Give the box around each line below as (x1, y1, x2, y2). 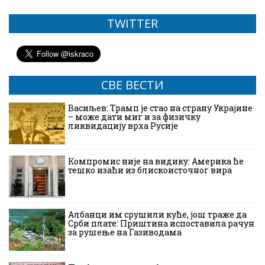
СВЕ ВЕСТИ (101, 76, 164, 93)
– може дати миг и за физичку (68, 111, 201, 122)
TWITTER (107, 15, 158, 31)
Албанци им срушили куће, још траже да (68, 208, 247, 220)
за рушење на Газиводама (68, 226, 182, 238)
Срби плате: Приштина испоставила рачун (68, 217, 254, 229)
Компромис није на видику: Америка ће (68, 155, 244, 167)
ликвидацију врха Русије (68, 119, 178, 131)
